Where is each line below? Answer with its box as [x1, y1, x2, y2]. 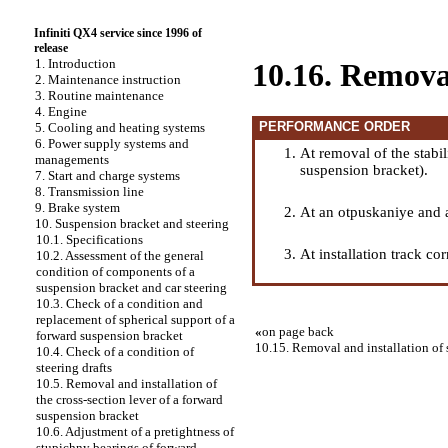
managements [35, 152, 109, 167]
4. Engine [35, 104, 87, 119]
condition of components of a [36, 264, 195, 279]
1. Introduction [35, 56, 116, 71]
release [34, 41, 68, 55]
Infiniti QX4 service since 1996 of [34, 26, 202, 40]
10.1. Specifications [36, 232, 143, 247]
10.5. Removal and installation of [36, 376, 217, 391]
